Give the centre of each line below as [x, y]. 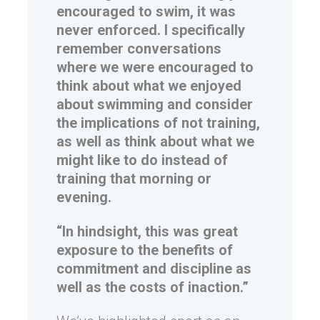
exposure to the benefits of [145, 250]
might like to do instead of [142, 160]
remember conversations [139, 49]
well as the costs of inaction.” [152, 287]
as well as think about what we [155, 142]
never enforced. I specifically [151, 30]
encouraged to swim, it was [146, 12]
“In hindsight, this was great [147, 232]
